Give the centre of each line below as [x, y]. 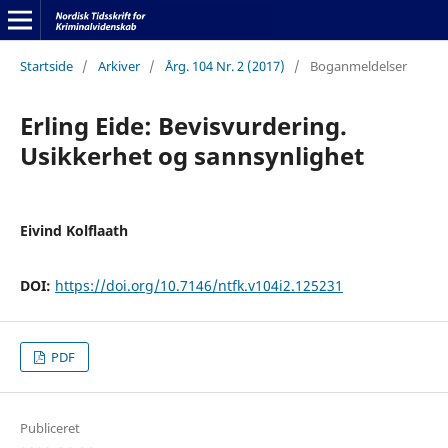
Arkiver [118, 65]
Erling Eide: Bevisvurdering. [183, 125]
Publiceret [49, 428]
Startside [46, 65]
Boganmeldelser [358, 65]
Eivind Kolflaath [73, 230]
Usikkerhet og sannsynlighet [191, 155]
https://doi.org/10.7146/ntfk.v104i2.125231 [198, 285]
